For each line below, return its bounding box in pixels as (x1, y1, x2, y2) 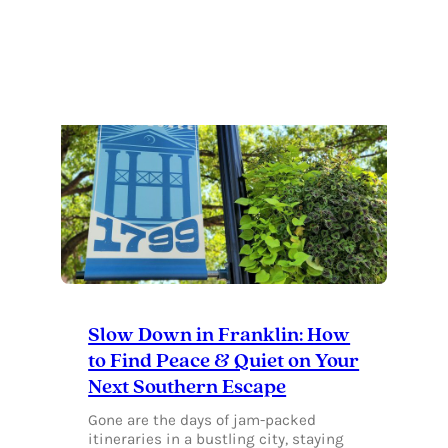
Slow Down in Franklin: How (88, 326, 351, 347)
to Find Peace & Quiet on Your (88, 352, 360, 373)
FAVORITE (166, 52, 229, 70)
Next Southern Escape (88, 378, 287, 399)
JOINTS (166, 127, 213, 145)
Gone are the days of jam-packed (88, 411, 317, 430)
